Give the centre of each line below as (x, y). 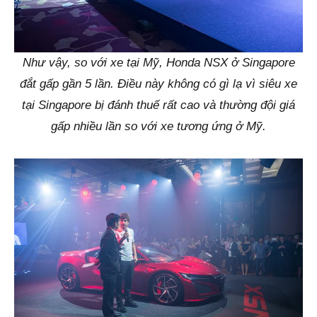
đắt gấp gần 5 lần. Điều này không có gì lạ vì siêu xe (158, 84)
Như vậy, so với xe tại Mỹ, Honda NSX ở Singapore (158, 63)
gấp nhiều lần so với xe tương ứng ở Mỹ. (158, 127)
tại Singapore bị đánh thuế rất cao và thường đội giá (158, 105)
